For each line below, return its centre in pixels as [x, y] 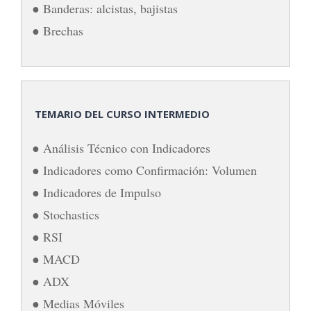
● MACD [56, 259]
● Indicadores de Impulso [96, 192]
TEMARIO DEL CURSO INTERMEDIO [121, 114]
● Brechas [58, 30]
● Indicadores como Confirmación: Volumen [144, 170]
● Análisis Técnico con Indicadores [121, 148]
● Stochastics [66, 214]
